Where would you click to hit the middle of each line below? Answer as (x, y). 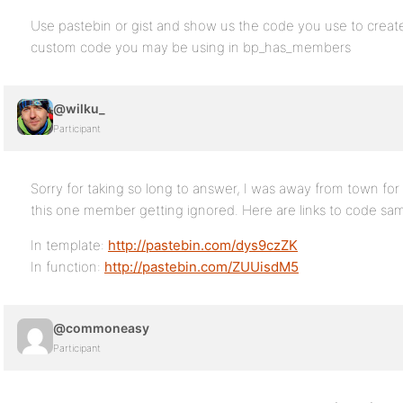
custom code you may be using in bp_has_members (191, 47)
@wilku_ (79, 108)
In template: (69, 245)
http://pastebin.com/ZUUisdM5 (201, 267)
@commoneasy (101, 328)
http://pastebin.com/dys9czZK (203, 245)
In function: (67, 267)
